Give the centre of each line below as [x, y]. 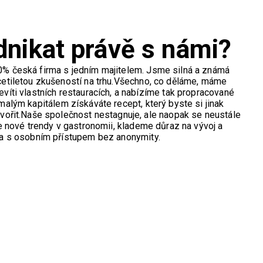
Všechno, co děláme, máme [170, 81]
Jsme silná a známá [188, 70]
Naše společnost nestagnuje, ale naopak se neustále [131, 114]
